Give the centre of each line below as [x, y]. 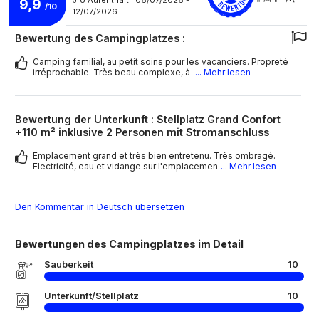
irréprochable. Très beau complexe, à [113, 73]
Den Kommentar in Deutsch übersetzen [100, 207]
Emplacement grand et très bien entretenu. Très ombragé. [154, 156]
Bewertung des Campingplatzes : [100, 38]
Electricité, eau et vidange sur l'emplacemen [125, 167]
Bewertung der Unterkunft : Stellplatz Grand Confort [148, 120]
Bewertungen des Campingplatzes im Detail [129, 244]
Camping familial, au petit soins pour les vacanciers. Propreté [161, 62]
